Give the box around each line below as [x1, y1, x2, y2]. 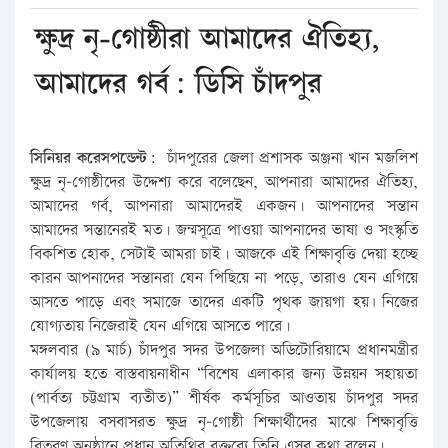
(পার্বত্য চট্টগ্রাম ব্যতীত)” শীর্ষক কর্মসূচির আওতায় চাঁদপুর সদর [30, 386, 418, 410]
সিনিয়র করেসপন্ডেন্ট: [30, 146, 162, 170]
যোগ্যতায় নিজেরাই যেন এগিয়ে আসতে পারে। [30, 314, 291, 338]
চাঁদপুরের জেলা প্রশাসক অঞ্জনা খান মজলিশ [161, 146, 418, 170]
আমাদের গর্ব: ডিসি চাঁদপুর [35, 62, 322, 105]
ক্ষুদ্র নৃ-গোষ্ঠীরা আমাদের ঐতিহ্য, [35, 17, 381, 60]
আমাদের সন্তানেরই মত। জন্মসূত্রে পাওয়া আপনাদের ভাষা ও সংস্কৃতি [30, 218, 418, 242]
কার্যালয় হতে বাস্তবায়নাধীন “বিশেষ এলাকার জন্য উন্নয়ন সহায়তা [30, 362, 418, 386]
